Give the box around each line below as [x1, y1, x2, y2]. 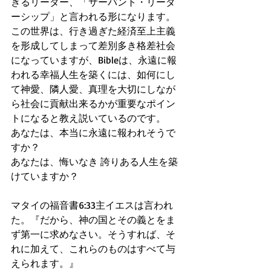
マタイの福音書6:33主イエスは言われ [11, 199, 173, 211]
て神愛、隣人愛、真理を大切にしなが [11, 83, 175, 95]
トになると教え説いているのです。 [11, 112, 166, 124]
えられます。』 [11, 257, 79, 269]
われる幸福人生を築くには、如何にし [11, 68, 175, 80]
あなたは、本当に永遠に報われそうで [11, 126, 175, 139]
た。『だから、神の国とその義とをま [11, 214, 175, 226]
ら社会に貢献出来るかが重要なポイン [11, 97, 175, 109]
